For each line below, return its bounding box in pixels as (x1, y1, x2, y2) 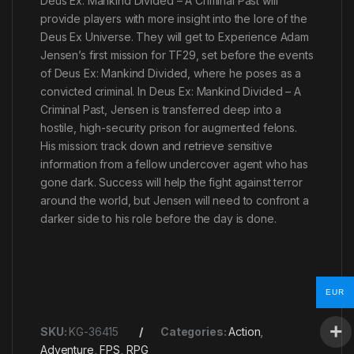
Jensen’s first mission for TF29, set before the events (40, 48, 314, 62)
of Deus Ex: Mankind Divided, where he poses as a (40, 66, 302, 81)
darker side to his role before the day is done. (40, 212, 277, 226)
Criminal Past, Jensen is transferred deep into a (40, 103, 282, 117)
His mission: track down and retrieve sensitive (40, 139, 273, 153)
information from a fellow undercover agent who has (40, 157, 308, 171)
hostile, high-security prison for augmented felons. (40, 121, 297, 135)
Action (228, 325, 261, 339)
